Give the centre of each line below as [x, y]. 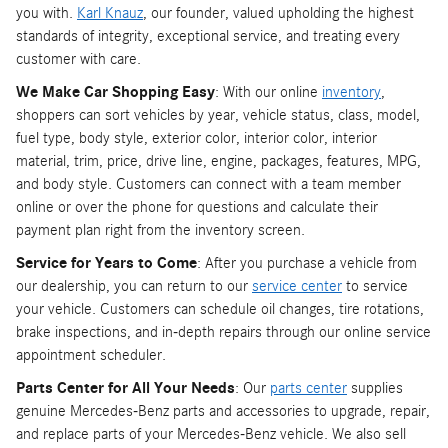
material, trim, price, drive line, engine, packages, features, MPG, [218, 160]
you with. [46, 12]
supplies [375, 387]
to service [375, 285]
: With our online [268, 91]
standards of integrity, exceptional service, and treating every [208, 35]
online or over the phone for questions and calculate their [197, 206]
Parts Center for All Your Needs [125, 387]
